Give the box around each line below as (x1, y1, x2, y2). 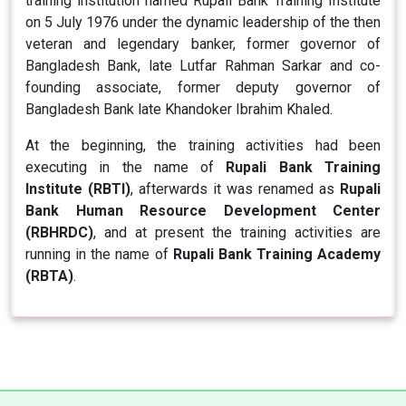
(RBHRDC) (25, 224, 93, 241)
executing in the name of (25, 159, 227, 176)
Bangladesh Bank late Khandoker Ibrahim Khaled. (25, 101, 333, 118)
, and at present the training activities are (93, 224, 381, 241)
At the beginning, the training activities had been (25, 137, 381, 154)
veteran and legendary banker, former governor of (25, 35, 381, 53)
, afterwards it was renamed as (130, 180, 340, 198)
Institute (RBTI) (25, 180, 130, 198)
